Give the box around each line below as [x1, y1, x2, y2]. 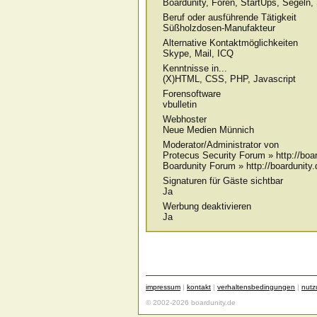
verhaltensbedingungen [217, 283, 295, 291]
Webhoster [163, 114, 207, 125]
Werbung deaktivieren [163, 201, 251, 212]
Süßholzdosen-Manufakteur [163, 23, 275, 33]
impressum [146, 283, 180, 291]
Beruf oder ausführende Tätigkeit [163, 12, 296, 23]
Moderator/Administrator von [163, 139, 279, 150]
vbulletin [163, 99, 197, 110]
